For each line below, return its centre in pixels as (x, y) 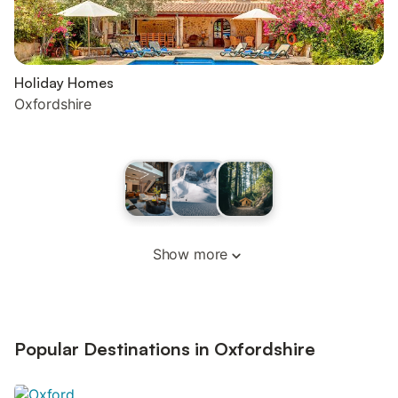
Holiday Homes (64, 83)
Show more (190, 254)
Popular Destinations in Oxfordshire (165, 349)
